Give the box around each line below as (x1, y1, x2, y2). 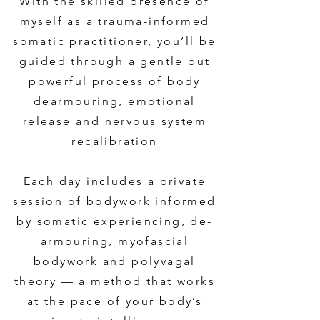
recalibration (71, 134, 158, 148)
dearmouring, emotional (34, 94, 196, 108)
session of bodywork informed (13, 194, 216, 208)
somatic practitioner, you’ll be (13, 34, 216, 48)
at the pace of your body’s (26, 294, 203, 308)
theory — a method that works (14, 274, 216, 288)
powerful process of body (29, 74, 201, 88)
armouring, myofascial (40, 234, 189, 248)
